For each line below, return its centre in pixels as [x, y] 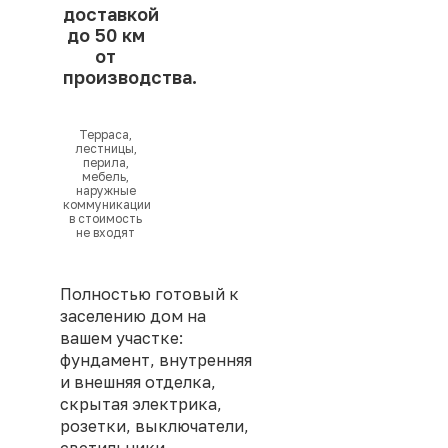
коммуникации [107, 205]
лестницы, [105, 149]
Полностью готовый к [149, 294]
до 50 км [105, 35]
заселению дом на [133, 316]
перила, [105, 163]
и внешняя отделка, [138, 382]
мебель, [106, 177]
